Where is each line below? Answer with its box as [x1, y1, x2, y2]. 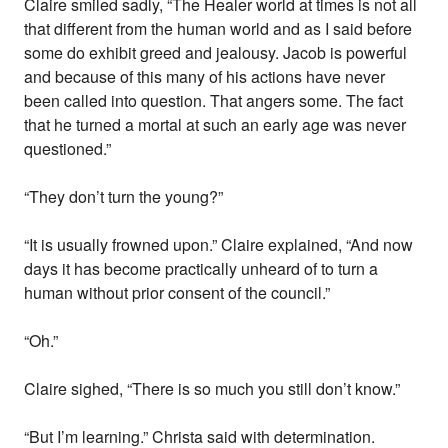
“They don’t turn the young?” [24, 185, 224, 209]
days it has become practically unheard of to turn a [24, 257, 379, 281]
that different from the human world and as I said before [24, 17, 413, 41]
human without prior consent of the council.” [24, 281, 331, 305]
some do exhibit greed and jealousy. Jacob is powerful [24, 41, 408, 65]
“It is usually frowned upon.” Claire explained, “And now [24, 233, 414, 257]
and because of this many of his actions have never [24, 65, 386, 89]
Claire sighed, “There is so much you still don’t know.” [24, 377, 401, 401]
